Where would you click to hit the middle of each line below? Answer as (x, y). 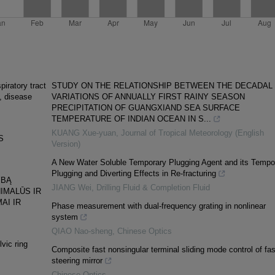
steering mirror (77, 261)
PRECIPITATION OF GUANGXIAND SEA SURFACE (145, 108)
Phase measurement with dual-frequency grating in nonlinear (158, 206)
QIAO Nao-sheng (82, 231)
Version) (66, 144)
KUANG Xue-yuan (83, 133)
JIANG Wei (71, 188)
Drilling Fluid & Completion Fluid (153, 188)
